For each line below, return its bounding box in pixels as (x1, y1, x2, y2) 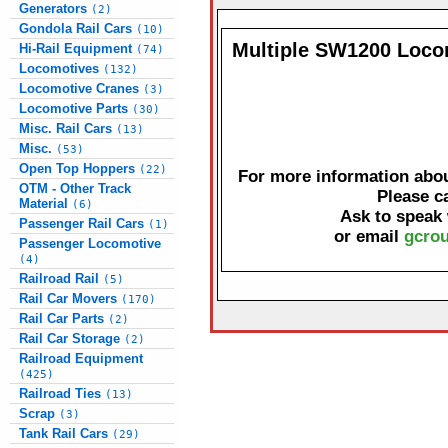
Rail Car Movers (19, 291, 121, 306)
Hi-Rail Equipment (19, 41, 136, 56)
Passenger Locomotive (19, 236, 161, 251)
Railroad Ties (19, 386, 105, 401)
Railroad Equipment (19, 351, 143, 366)
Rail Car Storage (19, 331, 124, 346)
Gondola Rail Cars (19, 21, 136, 36)
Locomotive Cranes (19, 81, 143, 96)
